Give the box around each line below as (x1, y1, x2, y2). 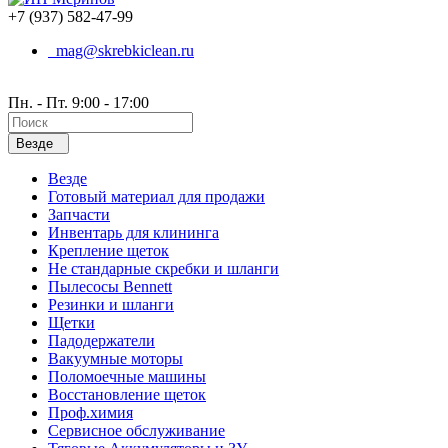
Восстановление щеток (48, 385, 206, 403)
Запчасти (48, 205, 110, 223)
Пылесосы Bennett (48, 277, 172, 295)
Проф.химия (48, 403, 133, 421)
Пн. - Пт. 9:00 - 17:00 (8, 93, 149, 111)
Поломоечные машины (48, 367, 206, 385)
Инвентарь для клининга (48, 223, 219, 241)
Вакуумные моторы (48, 349, 183, 367)
